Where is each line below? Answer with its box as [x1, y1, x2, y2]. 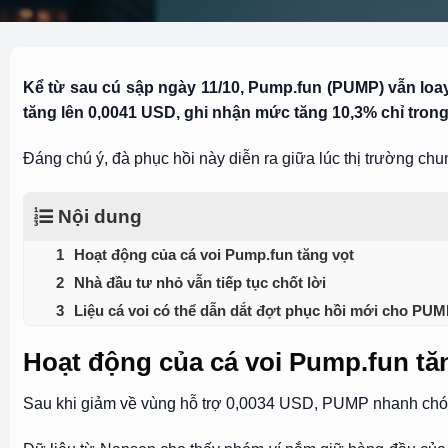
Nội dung [57, 205, 142, 227]
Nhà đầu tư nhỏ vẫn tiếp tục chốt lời [73, 273, 326, 291]
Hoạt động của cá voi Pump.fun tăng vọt [73, 245, 354, 263]
